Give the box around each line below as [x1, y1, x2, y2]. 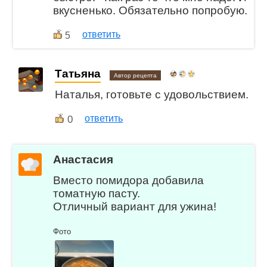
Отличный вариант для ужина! [53, 200, 217, 213]
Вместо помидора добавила [53, 173, 204, 187]
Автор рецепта [114, 72, 157, 79]
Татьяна [55, 67, 101, 80]
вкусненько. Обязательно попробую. [53, 4, 248, 17]
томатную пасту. [53, 187, 141, 200]
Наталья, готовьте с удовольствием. [55, 88, 249, 101]
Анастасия [53, 153, 114, 166]
